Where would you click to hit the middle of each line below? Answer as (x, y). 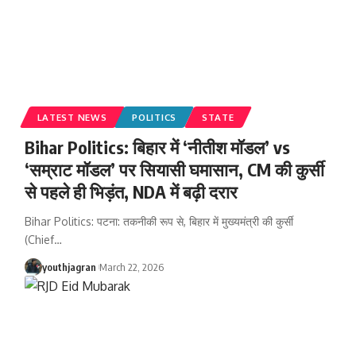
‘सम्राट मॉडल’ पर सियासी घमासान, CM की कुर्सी (174, 169)
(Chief (39, 239)
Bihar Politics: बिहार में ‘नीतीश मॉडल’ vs (157, 147)
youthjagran (69, 267)
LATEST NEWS (72, 117)
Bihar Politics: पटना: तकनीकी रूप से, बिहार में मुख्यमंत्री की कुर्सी (159, 221)
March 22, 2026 (131, 267)
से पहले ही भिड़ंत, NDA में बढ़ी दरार (131, 191)
